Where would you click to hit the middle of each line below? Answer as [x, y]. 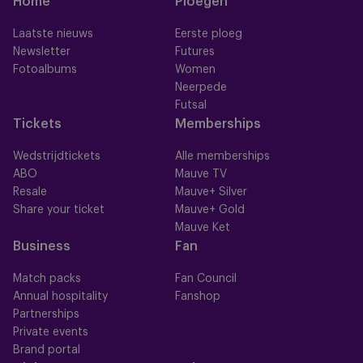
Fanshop [198, 297]
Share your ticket [59, 210]
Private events [51, 332]
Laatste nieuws [53, 34]
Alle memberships [222, 156]
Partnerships [46, 314]
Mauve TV [201, 174]
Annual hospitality [60, 297]
